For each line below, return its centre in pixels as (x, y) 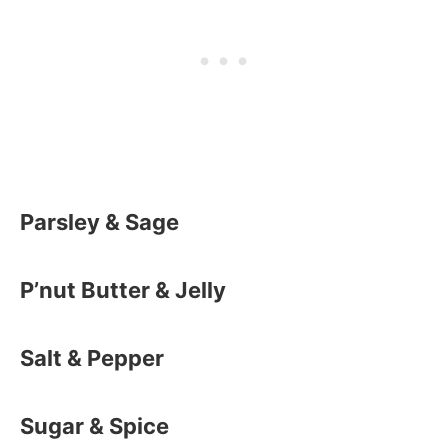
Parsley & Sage (99, 222)
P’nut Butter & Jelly (123, 290)
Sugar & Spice (94, 426)
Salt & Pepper (92, 358)
